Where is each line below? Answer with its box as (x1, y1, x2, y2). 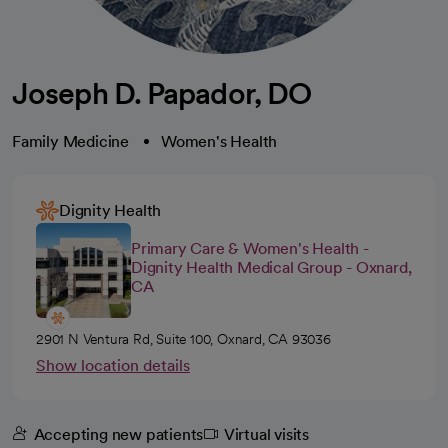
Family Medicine (12, 131, 129, 151)
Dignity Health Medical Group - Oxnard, (131, 257, 412, 277)
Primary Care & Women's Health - (131, 238, 369, 258)
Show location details (36, 355, 190, 375)
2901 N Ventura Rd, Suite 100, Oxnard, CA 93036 (36, 330, 331, 347)
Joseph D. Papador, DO (12, 74, 312, 111)
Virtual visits (223, 424, 310, 444)
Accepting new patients (33, 424, 204, 444)
